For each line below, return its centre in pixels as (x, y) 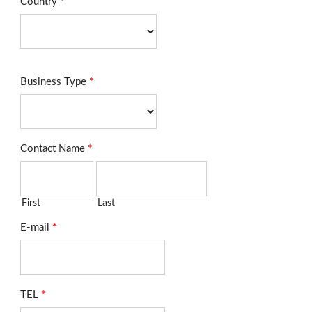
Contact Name (54, 149)
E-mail (36, 227)
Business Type (55, 82)
